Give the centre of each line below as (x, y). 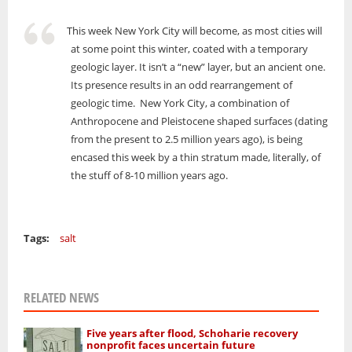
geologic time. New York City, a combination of (180, 103)
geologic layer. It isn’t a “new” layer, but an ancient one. (198, 67)
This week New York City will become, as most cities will (194, 31)
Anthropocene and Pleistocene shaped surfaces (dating (199, 121)
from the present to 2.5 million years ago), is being (187, 139)
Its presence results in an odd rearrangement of (181, 85)
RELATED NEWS (61, 298)
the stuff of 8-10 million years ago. (149, 176)
